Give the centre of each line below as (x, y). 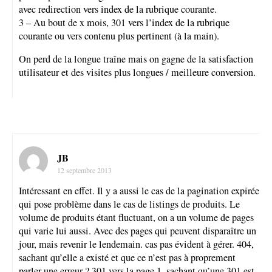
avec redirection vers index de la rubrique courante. (118, 9)
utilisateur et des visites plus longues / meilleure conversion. (137, 73)
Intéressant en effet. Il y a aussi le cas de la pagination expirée (139, 191)
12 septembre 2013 (84, 170)
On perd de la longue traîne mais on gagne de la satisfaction (136, 59)
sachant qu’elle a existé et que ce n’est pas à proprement (127, 258)
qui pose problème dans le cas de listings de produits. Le (129, 204)
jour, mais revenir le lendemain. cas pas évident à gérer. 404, (136, 244)
